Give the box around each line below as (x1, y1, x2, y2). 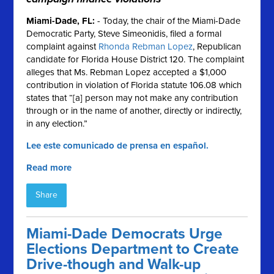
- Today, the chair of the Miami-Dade (95, 15, 241, 27)
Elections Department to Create (26, 240, 240, 259)
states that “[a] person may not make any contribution (26, 92, 239, 104)
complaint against (26, 41, 99, 53)
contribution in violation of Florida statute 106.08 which (26, 80, 242, 91)
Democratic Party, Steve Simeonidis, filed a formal (26, 28, 222, 40)
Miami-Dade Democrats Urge (26, 225, 223, 243)
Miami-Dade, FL (26, 15, 93, 27)
